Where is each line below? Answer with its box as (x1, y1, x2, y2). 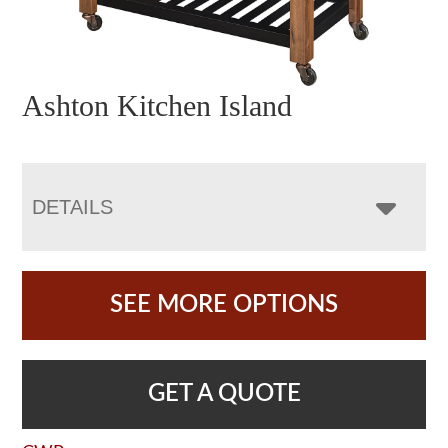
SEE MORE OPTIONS (110, 292, 338, 317)
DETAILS (32, 195, 114, 218)
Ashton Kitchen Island (22, 88, 293, 122)
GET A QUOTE (147, 381, 301, 406)
